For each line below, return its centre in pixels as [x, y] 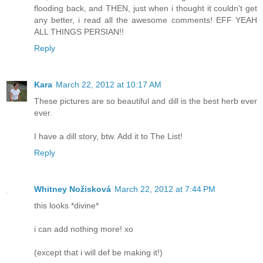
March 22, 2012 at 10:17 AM [109, 85]
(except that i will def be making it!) [98, 253]
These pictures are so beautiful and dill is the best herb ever [146, 101]
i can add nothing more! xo [84, 229]
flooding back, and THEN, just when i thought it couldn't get [146, 9]
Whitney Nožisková [73, 189]
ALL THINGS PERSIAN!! [79, 32]
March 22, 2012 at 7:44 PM [165, 189]
